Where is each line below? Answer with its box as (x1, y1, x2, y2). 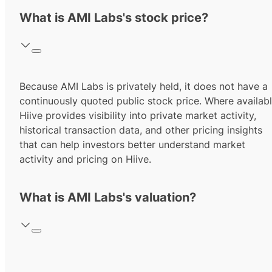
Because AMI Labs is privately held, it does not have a (19, 80, 268, 93)
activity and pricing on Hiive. (19, 153, 151, 166)
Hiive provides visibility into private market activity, (19, 109, 256, 122)
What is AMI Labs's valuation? (19, 190, 196, 205)
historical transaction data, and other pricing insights (19, 124, 262, 137)
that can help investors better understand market (19, 138, 245, 151)
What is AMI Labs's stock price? (19, 10, 208, 25)
